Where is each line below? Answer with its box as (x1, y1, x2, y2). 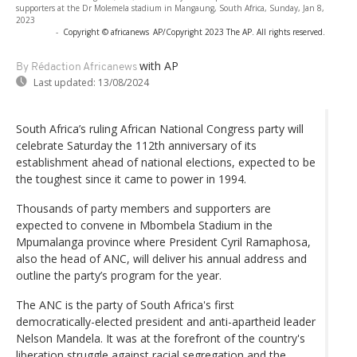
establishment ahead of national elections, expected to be (16, 154, 316, 170)
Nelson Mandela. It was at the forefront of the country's (16, 330, 305, 346)
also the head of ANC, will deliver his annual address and (16, 250, 307, 266)
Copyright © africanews (63, 25, 149, 37)
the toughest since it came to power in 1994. (16, 171, 246, 186)
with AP (139, 57, 178, 73)
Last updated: (33, 75, 96, 89)
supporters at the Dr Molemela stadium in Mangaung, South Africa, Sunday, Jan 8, (16, 2, 324, 14)
